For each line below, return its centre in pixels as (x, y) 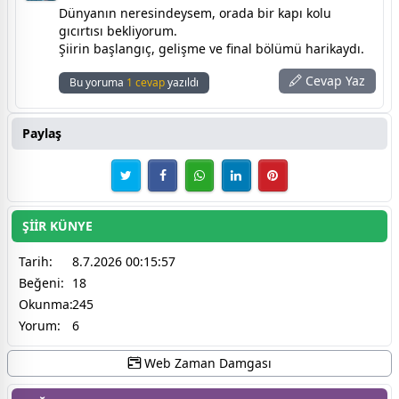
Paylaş (42, 133)
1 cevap (146, 82)
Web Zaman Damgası (206, 362)
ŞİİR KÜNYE (57, 225)
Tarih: (36, 261)
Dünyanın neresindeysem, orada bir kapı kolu (195, 12)
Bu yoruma (98, 82)
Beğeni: (41, 282)
